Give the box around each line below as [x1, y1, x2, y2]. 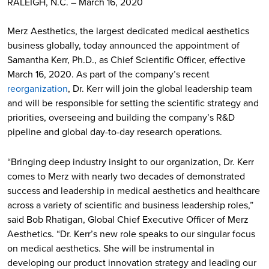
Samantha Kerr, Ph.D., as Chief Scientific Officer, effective [7, 53, 246, 67]
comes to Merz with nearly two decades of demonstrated [7, 169, 245, 183]
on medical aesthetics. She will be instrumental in [7, 241, 214, 255]
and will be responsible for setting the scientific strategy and [7, 96, 259, 110]
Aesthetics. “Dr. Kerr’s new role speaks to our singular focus [7, 226, 255, 241]
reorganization [7, 82, 68, 95]
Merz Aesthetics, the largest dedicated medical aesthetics [7, 24, 249, 38]
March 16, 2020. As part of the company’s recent [7, 67, 210, 81]
